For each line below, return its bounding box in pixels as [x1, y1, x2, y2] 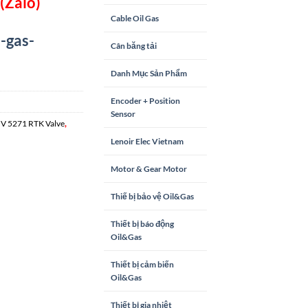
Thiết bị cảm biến [111, 258, 174, 269]
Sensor [111, 108, 135, 119]
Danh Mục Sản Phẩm [111, 67, 187, 78]
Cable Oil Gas [111, 12, 159, 23]
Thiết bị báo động [111, 218, 174, 229]
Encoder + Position [111, 95, 180, 106]
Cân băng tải [111, 40, 157, 51]
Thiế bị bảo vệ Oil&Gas [111, 190, 194, 201]
